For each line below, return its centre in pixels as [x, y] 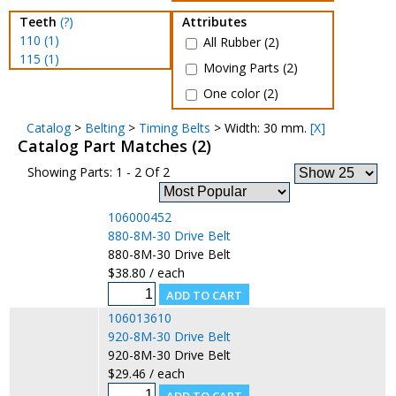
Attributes [214, 22]
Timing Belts [174, 128]
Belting [104, 128]
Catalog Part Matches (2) [118, 146]
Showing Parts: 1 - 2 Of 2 [98, 172]
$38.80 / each [146, 273]
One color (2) [239, 94]
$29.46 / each [146, 373]
